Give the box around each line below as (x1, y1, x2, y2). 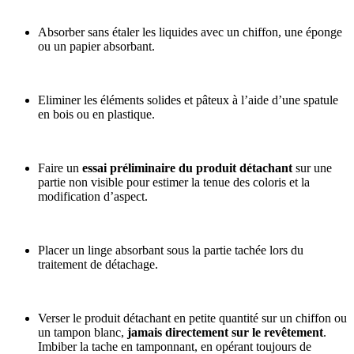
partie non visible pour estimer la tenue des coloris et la (38, 175, 310, 190)
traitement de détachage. (38, 258, 158, 272)
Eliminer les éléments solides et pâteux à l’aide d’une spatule (38, 93, 338, 107)
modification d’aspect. (38, 190, 148, 204)
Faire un (38, 161, 82, 175)
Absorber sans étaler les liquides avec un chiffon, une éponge (38, 25, 342, 40)
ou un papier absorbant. (38, 40, 155, 54)
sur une (296, 161, 332, 175)
